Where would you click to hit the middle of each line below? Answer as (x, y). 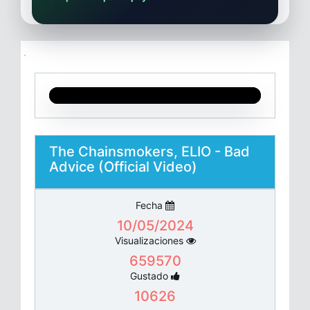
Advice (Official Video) (123, 166)
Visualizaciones (149, 240)
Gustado (149, 275)
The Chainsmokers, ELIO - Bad (149, 151)
